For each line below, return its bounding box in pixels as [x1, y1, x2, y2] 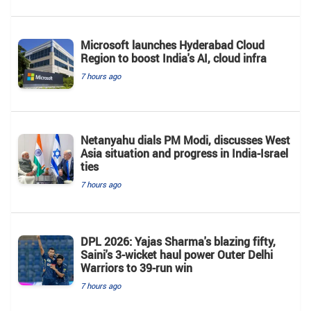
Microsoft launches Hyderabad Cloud [81, 37, 264, 53]
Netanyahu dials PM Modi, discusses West [81, 133, 290, 149]
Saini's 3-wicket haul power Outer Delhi [81, 247, 273, 263]
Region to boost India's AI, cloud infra [81, 51, 267, 67]
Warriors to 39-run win [81, 260, 192, 276]
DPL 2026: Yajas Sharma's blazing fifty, [81, 234, 276, 250]
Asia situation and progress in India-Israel [81, 146, 288, 162]
